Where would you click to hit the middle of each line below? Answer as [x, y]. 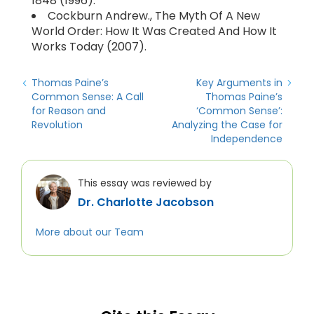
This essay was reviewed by [145, 183]
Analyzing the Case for [227, 125]
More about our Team [90, 232]
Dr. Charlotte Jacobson [146, 202]
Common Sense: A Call [88, 97]
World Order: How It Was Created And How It [154, 31]
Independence [247, 139]
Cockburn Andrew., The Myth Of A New [154, 16]
